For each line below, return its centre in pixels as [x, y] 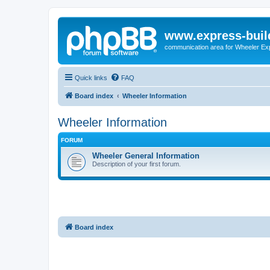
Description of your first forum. [137, 164]
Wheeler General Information [146, 155]
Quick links [91, 77]
